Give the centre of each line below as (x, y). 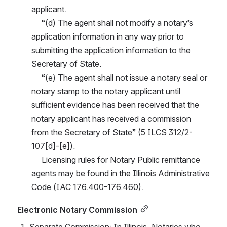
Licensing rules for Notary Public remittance (36, 159)
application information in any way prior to (108, 36)
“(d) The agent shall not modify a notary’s (36, 23)
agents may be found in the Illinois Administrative (121, 173)
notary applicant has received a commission (111, 118)
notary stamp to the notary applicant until (106, 91)
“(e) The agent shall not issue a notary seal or (36, 77)
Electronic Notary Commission (77, 210)
